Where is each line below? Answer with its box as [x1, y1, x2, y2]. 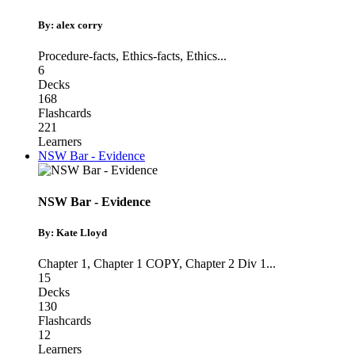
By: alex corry [38, 19, 103, 32]
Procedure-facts [38, 49, 116, 63]
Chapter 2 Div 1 [185, 257, 266, 270]
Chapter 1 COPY [94, 257, 179, 270]
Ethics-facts [122, 49, 180, 63]
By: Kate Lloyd [38, 226, 107, 239]
